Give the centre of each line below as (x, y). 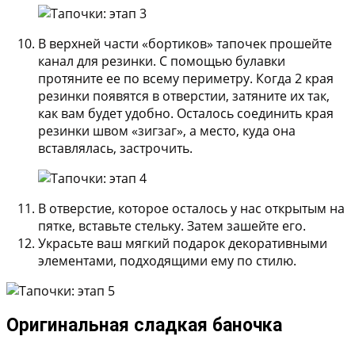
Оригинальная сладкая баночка (144, 325)
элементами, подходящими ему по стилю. (167, 260)
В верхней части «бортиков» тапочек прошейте (185, 43)
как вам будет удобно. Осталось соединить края (186, 113)
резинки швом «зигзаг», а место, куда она (167, 130)
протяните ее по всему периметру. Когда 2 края (186, 78)
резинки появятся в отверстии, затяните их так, (184, 95)
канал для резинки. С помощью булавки (162, 61)
